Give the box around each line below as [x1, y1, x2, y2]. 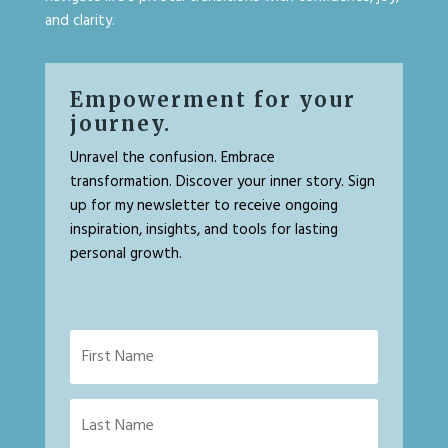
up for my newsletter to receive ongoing [69, 194, 338, 218]
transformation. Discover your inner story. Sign [69, 170, 375, 194]
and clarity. [44, 9, 115, 33]
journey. [69, 111, 171, 136]
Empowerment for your [69, 87, 356, 112]
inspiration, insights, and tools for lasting [69, 218, 338, 242]
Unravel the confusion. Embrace [69, 146, 275, 170]
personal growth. [69, 242, 182, 266]
